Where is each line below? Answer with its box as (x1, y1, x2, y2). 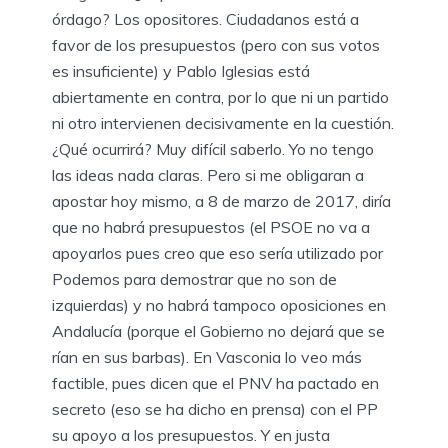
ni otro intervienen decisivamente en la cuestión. (52, 113, 394, 134)
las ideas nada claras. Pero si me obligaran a (52, 165, 364, 186)
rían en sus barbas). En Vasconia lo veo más (52, 347, 362, 368)
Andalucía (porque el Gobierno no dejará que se (52, 321, 385, 342)
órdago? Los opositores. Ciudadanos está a (52, 9, 359, 30)
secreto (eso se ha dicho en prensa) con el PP (52, 399, 378, 420)
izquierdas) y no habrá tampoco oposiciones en (52, 295, 386, 316)
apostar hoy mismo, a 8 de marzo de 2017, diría (52, 191, 391, 212)
